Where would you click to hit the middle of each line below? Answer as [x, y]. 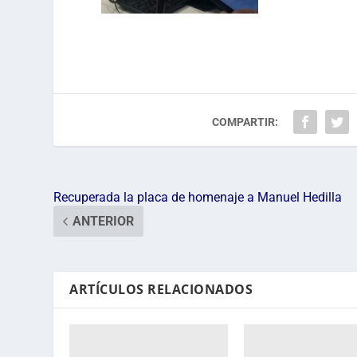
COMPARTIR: [245, 122]
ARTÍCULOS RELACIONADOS [161, 290]
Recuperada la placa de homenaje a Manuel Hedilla [198, 198]
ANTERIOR [104, 222]
